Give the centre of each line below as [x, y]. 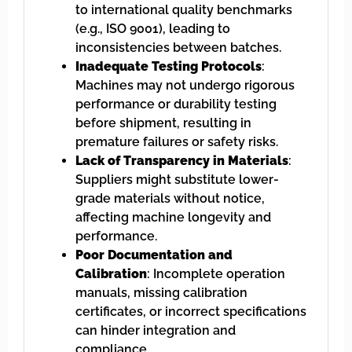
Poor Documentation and [154, 255]
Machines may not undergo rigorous [185, 86]
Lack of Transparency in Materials [182, 161]
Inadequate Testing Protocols [169, 67]
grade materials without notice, [170, 199]
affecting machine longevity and [173, 218]
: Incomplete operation [216, 274]
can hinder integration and [156, 331]
